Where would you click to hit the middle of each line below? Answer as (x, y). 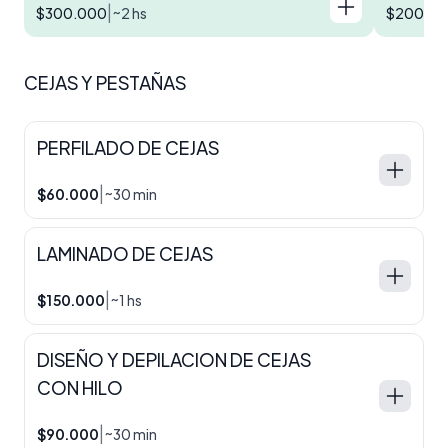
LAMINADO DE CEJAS (125, 253)
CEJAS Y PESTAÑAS (105, 82)
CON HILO (80, 387)
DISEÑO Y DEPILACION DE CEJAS (174, 359)
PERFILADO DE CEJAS (128, 147)
